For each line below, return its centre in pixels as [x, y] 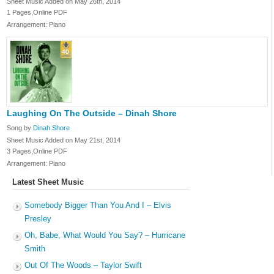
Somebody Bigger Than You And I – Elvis [98, 205]
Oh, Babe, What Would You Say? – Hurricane [105, 235]
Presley [38, 219]
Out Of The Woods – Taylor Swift [83, 265]
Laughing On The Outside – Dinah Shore [92, 113]
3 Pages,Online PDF [37, 151]
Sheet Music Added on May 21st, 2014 [64, 140]
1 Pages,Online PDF [37, 12]
